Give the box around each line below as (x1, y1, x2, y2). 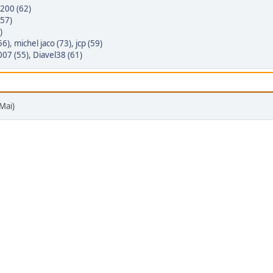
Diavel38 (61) (33, 49, 82, 61)
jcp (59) (76, 38, 102, 49)
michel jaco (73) (14, 38, 71, 49)
